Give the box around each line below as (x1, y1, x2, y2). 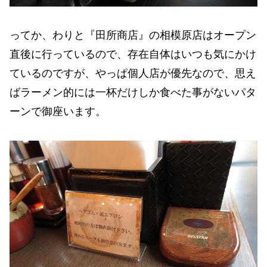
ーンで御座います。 (10, 105, 106, 118)
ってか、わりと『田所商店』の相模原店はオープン (10, 29, 256, 42)
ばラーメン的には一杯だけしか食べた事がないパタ (10, 86, 256, 99)
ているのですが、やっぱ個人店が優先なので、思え (10, 67, 256, 80)
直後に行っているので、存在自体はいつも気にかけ (10, 48, 256, 61)
